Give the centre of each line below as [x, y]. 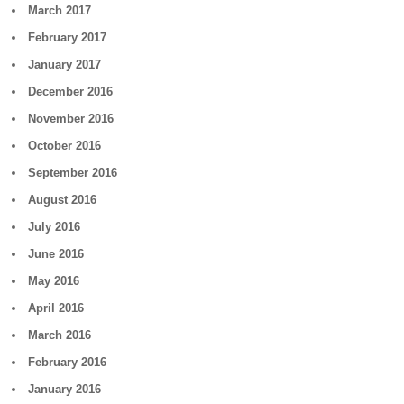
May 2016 [54, 281]
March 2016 [60, 335]
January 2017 [65, 64]
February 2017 [68, 37]
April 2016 [56, 308]
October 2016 [65, 146]
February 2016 [68, 362]
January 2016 [65, 389]
